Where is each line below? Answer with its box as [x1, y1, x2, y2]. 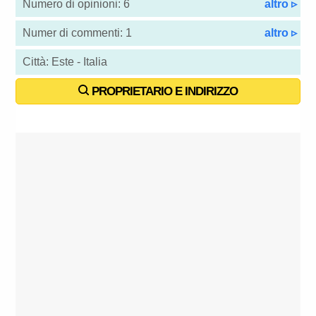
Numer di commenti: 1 [23, 27, 133, 39]
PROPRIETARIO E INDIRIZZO [89, 85, 238, 99]
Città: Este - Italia [23, 56, 108, 68]
